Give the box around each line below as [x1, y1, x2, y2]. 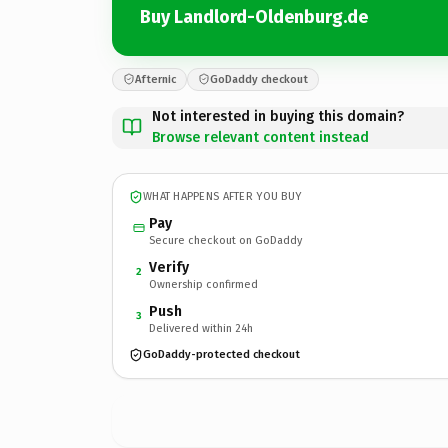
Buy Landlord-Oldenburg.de [140, 6, 368, 28]
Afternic [135, 72, 176, 86]
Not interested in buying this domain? [152, 107, 404, 125]
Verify [149, 258, 189, 276]
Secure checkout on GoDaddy [149, 233, 302, 247]
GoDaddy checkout [210, 72, 308, 86]
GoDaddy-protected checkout [143, 348, 300, 361]
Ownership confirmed [149, 277, 258, 291]
